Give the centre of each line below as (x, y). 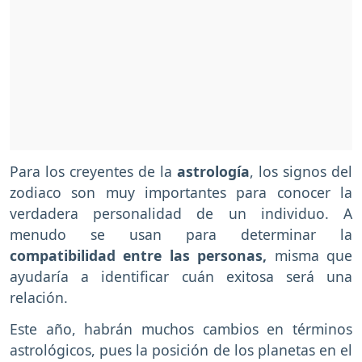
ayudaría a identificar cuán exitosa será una (181, 277)
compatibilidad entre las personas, (139, 256)
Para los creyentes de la (93, 172)
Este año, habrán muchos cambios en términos (181, 328)
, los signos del (301, 172)
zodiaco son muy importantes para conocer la (181, 193)
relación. (39, 298)
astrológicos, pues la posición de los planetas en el (181, 349)
